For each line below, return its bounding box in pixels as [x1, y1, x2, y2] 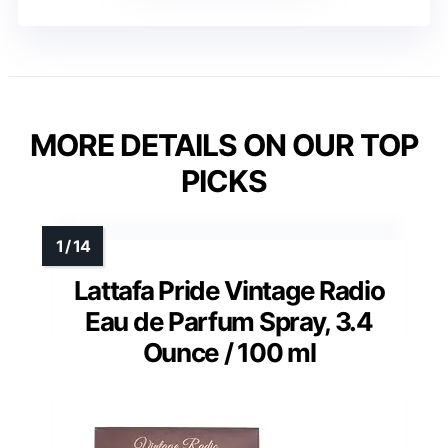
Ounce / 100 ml [142, 337, 316, 369]
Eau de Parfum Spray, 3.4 [85, 306, 373, 338]
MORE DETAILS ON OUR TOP [30, 127, 418, 164]
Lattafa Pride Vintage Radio [73, 275, 385, 307]
